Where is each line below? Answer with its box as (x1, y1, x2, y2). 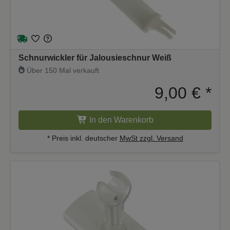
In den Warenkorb (89, 115, 154, 124)
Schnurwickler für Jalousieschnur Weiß (18, 53, 171, 62)
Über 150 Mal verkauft (25, 66, 100, 74)
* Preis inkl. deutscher (47, 133, 120, 142)
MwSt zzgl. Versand (119, 133, 183, 142)
